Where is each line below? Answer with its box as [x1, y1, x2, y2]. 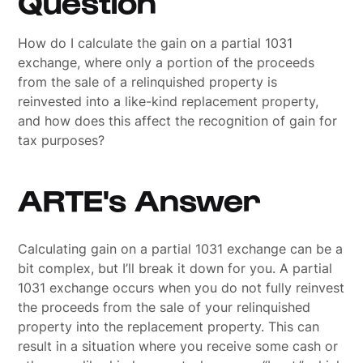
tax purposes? [18, 132, 105, 148]
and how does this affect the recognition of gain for [18, 113, 338, 129]
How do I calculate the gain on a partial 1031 [18, 35, 293, 51]
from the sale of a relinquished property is [18, 74, 278, 90]
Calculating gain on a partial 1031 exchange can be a [18, 241, 344, 257]
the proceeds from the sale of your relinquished [18, 299, 311, 315]
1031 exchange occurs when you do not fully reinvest [18, 280, 345, 296]
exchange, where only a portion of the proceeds [18, 54, 315, 70]
